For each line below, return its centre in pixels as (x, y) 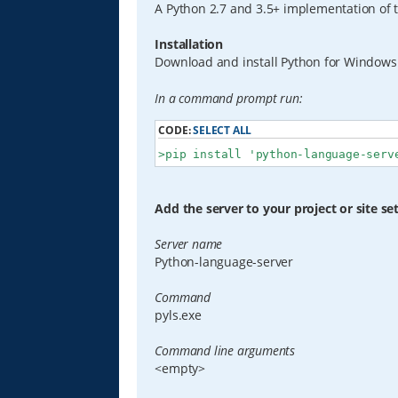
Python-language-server (224, 262)
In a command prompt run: (229, 98)
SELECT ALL (223, 131)
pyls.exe (178, 315)
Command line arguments (225, 351)
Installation (189, 44)
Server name (189, 244)
